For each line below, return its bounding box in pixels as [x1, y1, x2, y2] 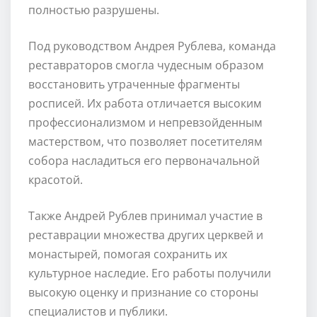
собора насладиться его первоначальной [28, 152, 260, 168]
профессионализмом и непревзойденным [28, 114, 263, 130]
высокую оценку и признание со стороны [28, 284, 258, 300]
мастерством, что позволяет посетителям [28, 133, 263, 149]
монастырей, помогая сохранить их [28, 246, 227, 262]
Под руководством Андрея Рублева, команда [28, 38, 276, 54]
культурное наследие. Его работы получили [28, 265, 271, 281]
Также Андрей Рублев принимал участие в [28, 207, 263, 224]
